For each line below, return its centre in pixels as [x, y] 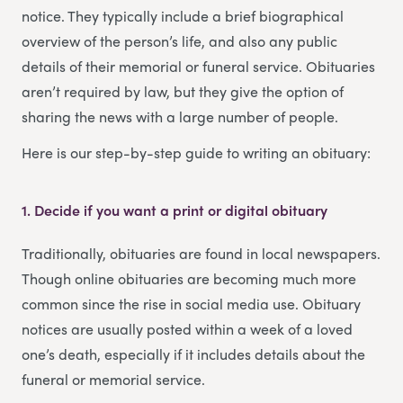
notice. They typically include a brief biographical [183, 15]
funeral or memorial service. [113, 379]
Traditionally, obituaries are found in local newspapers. [201, 253]
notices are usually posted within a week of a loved [187, 328]
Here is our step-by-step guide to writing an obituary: [196, 152]
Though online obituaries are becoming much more [189, 278]
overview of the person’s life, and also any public [179, 40]
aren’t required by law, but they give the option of [183, 91]
